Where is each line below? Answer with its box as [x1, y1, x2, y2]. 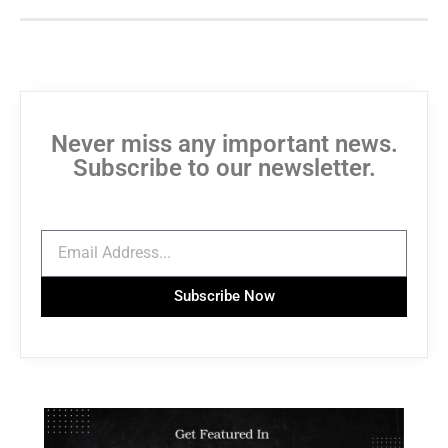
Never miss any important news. [50, 129, 398, 158]
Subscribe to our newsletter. [72, 153, 376, 182]
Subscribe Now [173, 287, 275, 306]
